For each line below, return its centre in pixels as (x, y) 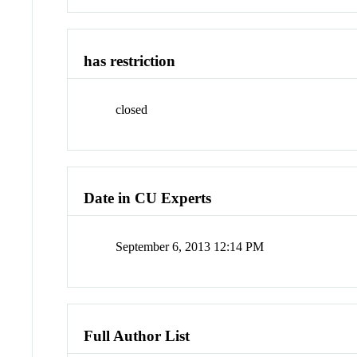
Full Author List (137, 335)
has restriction (130, 61)
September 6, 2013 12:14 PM (190, 247)
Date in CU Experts (148, 198)
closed (132, 109)
